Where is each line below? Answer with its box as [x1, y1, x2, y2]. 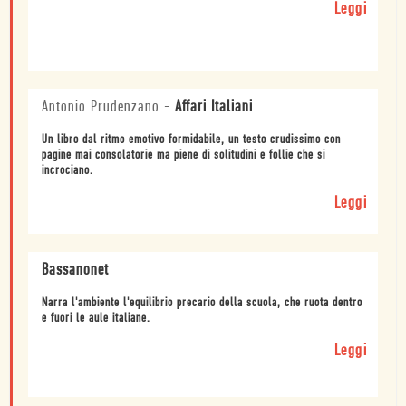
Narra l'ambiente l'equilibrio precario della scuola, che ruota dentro [42, 296, 362, 311]
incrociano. [42, 164, 93, 179]
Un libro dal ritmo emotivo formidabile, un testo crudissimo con [42, 133, 341, 148]
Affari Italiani [175, 99, 253, 117]
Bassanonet [42, 262, 109, 280]
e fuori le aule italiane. [42, 312, 150, 326]
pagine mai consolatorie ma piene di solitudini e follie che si [42, 149, 325, 163]
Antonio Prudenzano [42, 99, 159, 117]
